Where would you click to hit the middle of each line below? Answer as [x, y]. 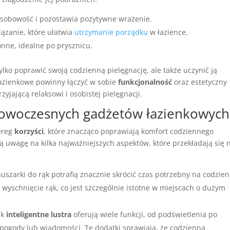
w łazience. [168, 32]
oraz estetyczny [200, 82]
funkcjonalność [145, 82]
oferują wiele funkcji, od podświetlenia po [145, 214]
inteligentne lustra [39, 214]
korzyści [29, 131]
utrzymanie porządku [111, 32]
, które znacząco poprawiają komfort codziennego [129, 131]
